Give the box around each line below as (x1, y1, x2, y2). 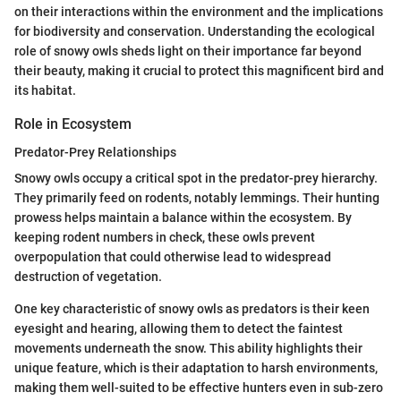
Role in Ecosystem (14, 115, 132, 132)
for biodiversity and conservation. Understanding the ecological (14, 23, 375, 38)
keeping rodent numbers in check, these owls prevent (14, 229, 315, 244)
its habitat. (14, 82, 76, 98)
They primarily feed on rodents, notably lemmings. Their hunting (14, 190, 380, 205)
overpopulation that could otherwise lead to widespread (14, 249, 331, 264)
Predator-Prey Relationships (14, 144, 176, 159)
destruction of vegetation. (14, 269, 162, 284)
